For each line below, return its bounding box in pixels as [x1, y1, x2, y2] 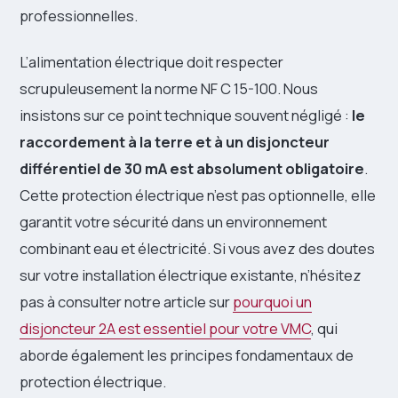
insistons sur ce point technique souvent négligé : [20, 104, 352, 125]
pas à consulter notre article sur [20, 291, 233, 312]
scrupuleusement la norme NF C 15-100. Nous [20, 77, 318, 99]
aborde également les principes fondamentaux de [20, 344, 354, 365]
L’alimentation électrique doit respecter [20, 51, 283, 72]
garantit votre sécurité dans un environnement [20, 211, 327, 232]
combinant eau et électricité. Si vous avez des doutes [20, 237, 375, 259]
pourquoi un [233, 291, 312, 312]
